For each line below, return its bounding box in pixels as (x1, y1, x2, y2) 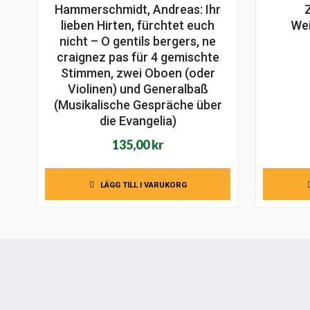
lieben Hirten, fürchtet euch (61, 17, 215, 33)
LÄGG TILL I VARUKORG (100, 179, 187, 190)
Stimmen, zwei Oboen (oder (60, 65, 215, 80)
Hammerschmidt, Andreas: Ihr (55, 1, 221, 17)
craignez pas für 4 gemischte (56, 49, 219, 64)
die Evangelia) (99, 113, 176, 128)
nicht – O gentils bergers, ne (60, 33, 217, 48)
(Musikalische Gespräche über (53, 97, 222, 112)
